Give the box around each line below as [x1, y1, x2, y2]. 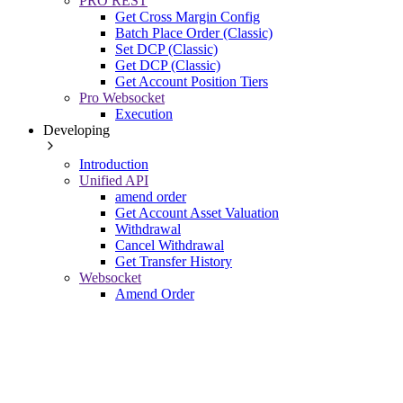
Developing [43, 121, 110, 138]
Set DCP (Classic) [115, 40, 218, 57]
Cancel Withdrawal [115, 237, 224, 253]
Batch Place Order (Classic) [115, 24, 273, 40]
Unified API [79, 172, 148, 188]
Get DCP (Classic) [115, 57, 220, 73]
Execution [115, 105, 173, 121]
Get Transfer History [115, 253, 232, 269]
